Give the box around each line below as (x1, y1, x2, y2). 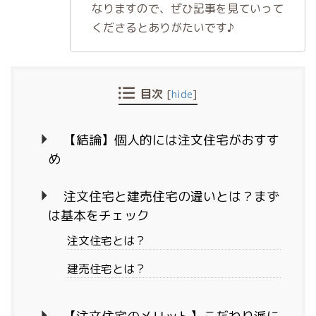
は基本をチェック (48, 207, 150, 225)
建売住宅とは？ (67, 261, 146, 277)
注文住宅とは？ (67, 233, 146, 249)
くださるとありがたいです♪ (92, 20, 234, 35)
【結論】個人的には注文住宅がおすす (63, 131, 279, 150)
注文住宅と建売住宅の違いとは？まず (63, 188, 279, 206)
